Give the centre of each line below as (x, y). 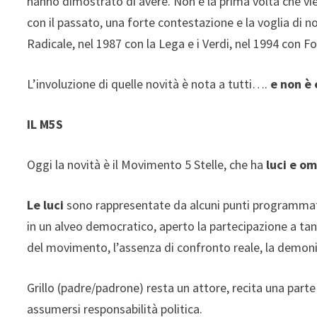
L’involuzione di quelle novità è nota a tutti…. (149, 83)
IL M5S (45, 124)
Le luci (47, 204)
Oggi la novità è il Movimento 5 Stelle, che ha (147, 164)
